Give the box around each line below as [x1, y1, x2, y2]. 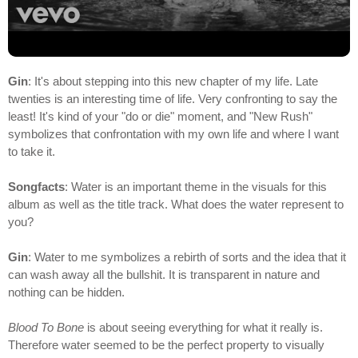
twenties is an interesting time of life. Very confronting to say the [8, 92, 337, 106]
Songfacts [8, 180, 65, 194]
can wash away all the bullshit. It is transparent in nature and [8, 268, 320, 282]
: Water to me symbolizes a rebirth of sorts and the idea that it [28, 250, 346, 265]
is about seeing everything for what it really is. [84, 320, 323, 335]
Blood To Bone [8, 320, 84, 335]
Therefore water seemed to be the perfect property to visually [8, 338, 324, 352]
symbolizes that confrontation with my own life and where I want [8, 127, 339, 141]
